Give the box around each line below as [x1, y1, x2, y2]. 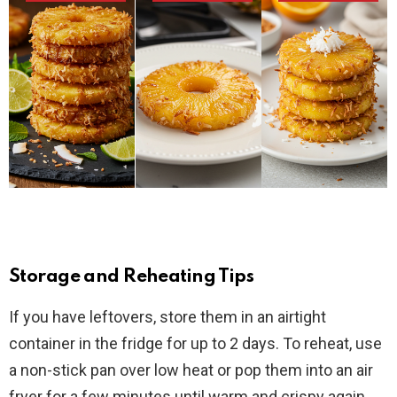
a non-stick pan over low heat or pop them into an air [9, 361, 373, 380]
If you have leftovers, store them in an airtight [9, 307, 326, 327]
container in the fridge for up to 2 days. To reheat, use [9, 334, 382, 354]
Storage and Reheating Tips [9, 268, 254, 287]
